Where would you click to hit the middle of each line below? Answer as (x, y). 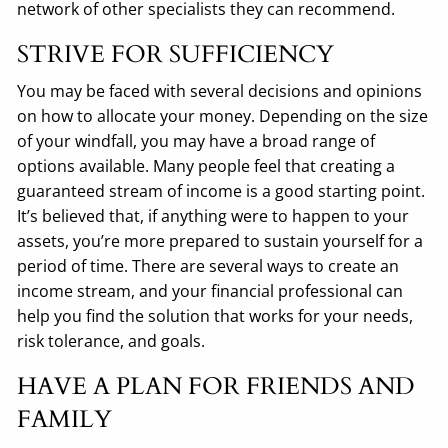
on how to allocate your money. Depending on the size (223, 116)
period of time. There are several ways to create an (208, 266)
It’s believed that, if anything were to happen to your (213, 216)
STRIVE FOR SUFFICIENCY (176, 55)
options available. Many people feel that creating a (206, 166)
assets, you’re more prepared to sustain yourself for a (220, 241)
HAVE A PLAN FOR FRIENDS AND (216, 387)
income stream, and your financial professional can (210, 291)
